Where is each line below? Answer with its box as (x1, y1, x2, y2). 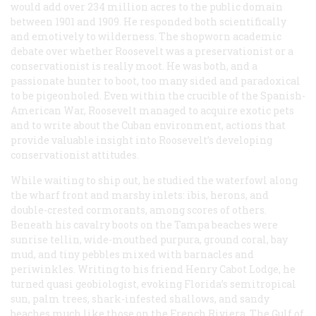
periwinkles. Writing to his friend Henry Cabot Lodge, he (11, 262, 296, 276)
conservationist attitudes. (11, 147, 139, 162)
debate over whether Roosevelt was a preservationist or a (11, 44, 293, 58)
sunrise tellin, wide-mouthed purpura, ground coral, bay (11, 232, 288, 246)
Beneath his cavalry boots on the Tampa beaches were (11, 217, 278, 231)
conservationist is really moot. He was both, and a (11, 59, 257, 73)
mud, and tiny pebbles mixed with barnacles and (11, 247, 254, 261)
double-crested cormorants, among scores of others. (11, 202, 267, 217)
